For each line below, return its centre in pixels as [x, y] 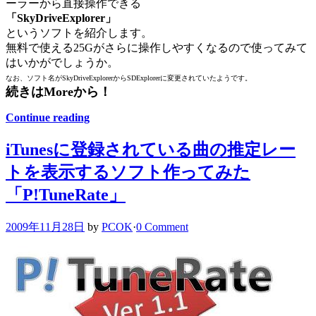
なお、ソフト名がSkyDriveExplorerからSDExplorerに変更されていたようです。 [129, 78]
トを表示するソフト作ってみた [128, 172]
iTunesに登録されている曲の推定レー [151, 149]
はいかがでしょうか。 [62, 62]
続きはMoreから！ [59, 91]
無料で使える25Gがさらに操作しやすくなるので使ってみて [157, 47]
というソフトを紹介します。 [79, 32]
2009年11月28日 [45, 226]
